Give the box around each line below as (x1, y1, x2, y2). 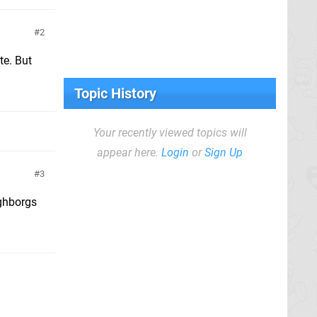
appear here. (97, 146, 161, 159)
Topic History (74, 85, 156, 102)
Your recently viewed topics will (93, 126, 247, 139)
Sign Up (204, 146, 243, 159)
